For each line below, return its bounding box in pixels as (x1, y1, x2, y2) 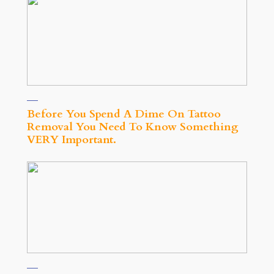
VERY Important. (26, 131, 116, 147)
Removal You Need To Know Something (26, 119, 239, 135)
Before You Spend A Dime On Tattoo (26, 106, 221, 122)
